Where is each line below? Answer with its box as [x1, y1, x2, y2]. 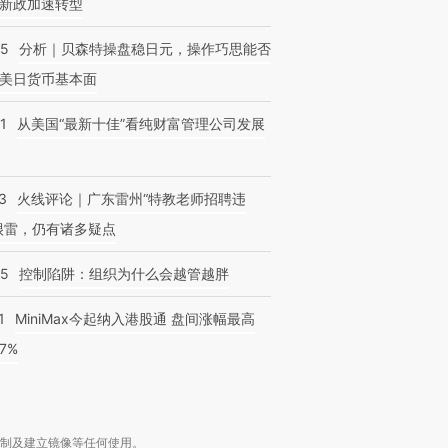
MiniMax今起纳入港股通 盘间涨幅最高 [15, 310, 255, 327]
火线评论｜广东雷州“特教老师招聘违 [17, 190, 246, 207]
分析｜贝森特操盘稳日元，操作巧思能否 [19, 40, 271, 57]
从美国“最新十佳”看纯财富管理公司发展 [17, 115, 265, 132]
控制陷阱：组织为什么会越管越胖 [19, 265, 229, 282]
